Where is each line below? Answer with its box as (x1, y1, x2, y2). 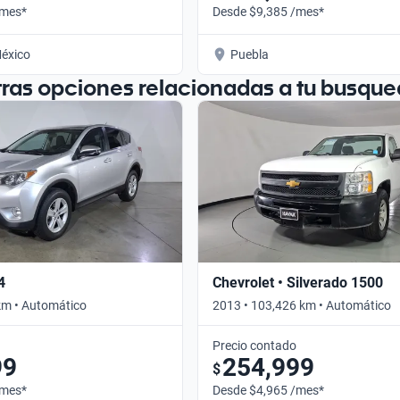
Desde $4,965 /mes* (212, 382, 324, 397)
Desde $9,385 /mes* (212, 4, 324, 19)
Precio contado (212, 337, 296, 353)
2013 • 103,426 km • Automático (212, 297, 391, 312)
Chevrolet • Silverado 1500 (212, 273, 383, 291)
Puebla (230, 46, 269, 62)
